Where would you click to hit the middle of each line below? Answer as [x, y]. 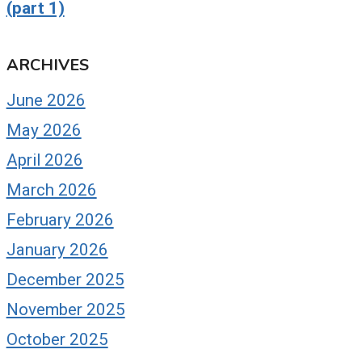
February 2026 [60, 219]
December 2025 [65, 279]
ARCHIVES [47, 65]
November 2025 [65, 309]
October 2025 [57, 339]
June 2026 [46, 100]
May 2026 [44, 130]
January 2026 [57, 249]
